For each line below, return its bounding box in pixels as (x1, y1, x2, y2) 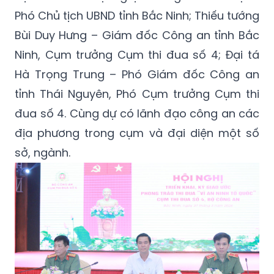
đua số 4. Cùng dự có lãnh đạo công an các (15, 106, 259, 122)
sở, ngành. (15, 145, 70, 161)
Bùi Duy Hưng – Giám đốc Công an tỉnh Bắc (15, 28, 259, 43)
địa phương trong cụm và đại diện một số (15, 125, 259, 141)
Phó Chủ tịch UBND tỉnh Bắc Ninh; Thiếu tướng (15, 8, 259, 24)
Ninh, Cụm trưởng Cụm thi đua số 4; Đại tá (15, 47, 259, 63)
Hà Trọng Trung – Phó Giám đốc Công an (15, 67, 259, 83)
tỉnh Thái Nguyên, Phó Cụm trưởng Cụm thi (15, 86, 259, 102)
